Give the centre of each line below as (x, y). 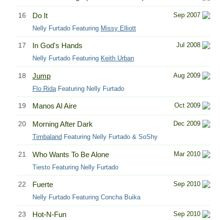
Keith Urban (117, 58)
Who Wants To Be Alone (71, 154)
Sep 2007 (187, 15)
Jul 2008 (188, 45)
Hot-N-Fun (49, 215)
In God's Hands (57, 46)
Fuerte (43, 184)
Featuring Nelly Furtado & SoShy (110, 137)
